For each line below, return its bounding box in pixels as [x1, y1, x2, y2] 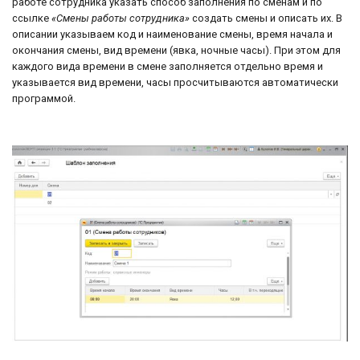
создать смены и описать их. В [190, 12, 342, 25]
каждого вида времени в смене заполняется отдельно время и [12, 60, 323, 73]
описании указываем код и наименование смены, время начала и [12, 28, 333, 41]
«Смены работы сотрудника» [51, 12, 190, 25]
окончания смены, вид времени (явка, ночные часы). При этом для [12, 44, 341, 57]
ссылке [12, 12, 51, 25]
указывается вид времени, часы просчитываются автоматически [12, 76, 338, 89]
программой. [12, 92, 76, 105]
